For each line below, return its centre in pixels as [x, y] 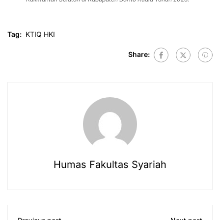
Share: [139, 54]
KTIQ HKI [40, 34]
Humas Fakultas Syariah [110, 165]
